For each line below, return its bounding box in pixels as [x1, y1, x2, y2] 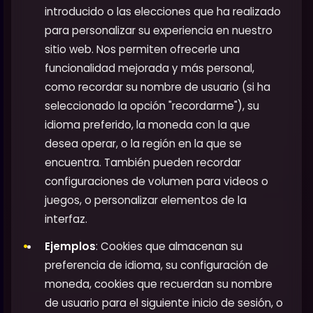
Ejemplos [45, 239, 96, 254]
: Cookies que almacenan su [96, 239, 242, 254]
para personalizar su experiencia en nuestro [45, 23, 272, 38]
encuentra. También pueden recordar [45, 155, 241, 170]
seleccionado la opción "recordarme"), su [45, 99, 259, 114]
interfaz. [45, 212, 87, 227]
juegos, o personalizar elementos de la [45, 193, 247, 208]
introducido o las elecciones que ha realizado [45, 4, 281, 20]
